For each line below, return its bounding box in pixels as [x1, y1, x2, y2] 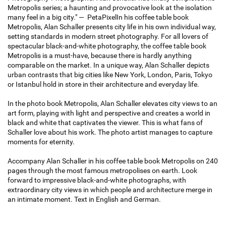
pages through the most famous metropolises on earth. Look [8, 166, 197, 175]
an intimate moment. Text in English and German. [8, 195, 161, 204]
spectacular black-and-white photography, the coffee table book [8, 42, 206, 50]
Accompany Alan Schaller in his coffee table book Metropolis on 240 [8, 157, 218, 165]
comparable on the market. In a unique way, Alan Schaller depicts [8, 61, 209, 70]
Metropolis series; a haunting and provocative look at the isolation [8, 4, 212, 12]
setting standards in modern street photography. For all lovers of [8, 32, 208, 41]
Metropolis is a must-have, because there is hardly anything [8, 51, 192, 60]
